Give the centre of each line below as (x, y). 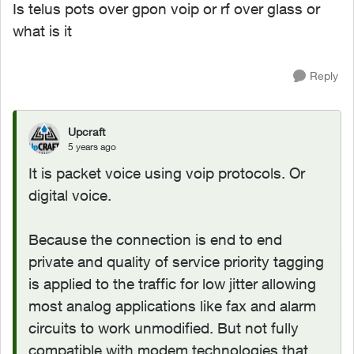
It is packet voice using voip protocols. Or (167, 173)
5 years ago (92, 146)
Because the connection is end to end (155, 239)
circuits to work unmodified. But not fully (164, 328)
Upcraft (87, 131)
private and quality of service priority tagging (176, 262)
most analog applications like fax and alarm (172, 306)
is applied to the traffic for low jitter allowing (172, 284)
